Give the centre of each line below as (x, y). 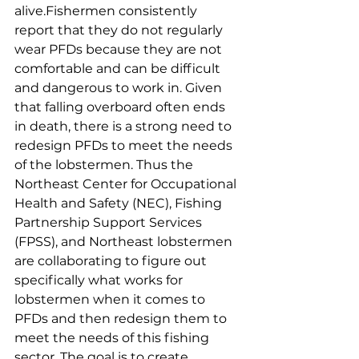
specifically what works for (100, 280)
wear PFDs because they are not (120, 49)
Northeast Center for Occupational (127, 184)
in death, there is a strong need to (125, 126)
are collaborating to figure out (112, 261)
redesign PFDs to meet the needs (125, 145)
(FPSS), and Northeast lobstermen (125, 242)
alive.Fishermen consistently (107, 11)
